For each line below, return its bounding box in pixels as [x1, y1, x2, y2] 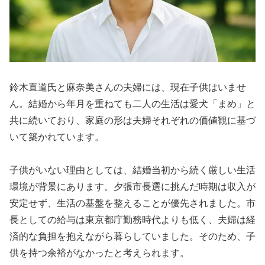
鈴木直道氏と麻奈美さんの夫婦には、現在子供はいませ [9, 82, 246, 92]
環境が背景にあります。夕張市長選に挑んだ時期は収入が [9, 182, 256, 192]
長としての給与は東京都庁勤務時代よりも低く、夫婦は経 [9, 215, 256, 225]
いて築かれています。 [9, 131, 104, 142]
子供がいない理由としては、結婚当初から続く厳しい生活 [9, 165, 256, 176]
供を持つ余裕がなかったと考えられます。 [9, 248, 189, 258]
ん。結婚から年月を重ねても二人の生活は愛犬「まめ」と [9, 98, 256, 109]
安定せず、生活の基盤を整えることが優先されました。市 [9, 198, 256, 209]
